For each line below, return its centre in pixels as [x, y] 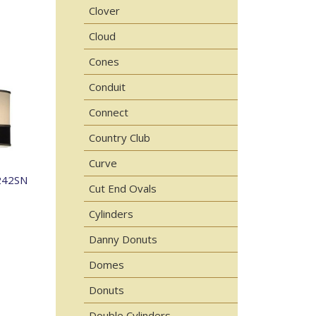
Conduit [107, 87]
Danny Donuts [123, 239]
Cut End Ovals [122, 188]
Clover [104, 11]
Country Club [119, 138]
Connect [108, 112]
